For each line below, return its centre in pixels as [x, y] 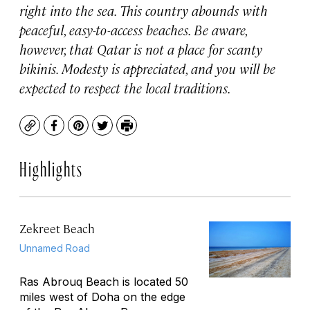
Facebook [79, 132]
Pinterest [103, 132]
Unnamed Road [55, 248]
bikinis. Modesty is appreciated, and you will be [147, 68]
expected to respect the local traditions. [125, 88]
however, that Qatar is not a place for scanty [141, 49]
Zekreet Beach [57, 228]
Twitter [121, 132]
